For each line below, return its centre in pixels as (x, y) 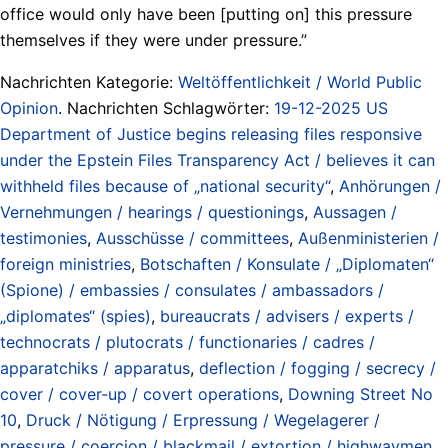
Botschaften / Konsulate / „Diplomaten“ (287, 263)
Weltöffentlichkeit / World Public (300, 81)
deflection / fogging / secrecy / (317, 367)
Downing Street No (360, 393)
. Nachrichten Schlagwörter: (166, 107)
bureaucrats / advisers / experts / (287, 315)
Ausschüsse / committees (192, 237)
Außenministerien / (368, 237)
